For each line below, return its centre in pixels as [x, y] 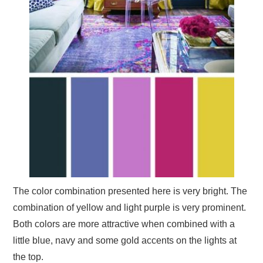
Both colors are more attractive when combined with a [124, 224]
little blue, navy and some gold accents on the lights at [125, 240]
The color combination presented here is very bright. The [130, 191]
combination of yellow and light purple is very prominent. [130, 207]
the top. [28, 257]
